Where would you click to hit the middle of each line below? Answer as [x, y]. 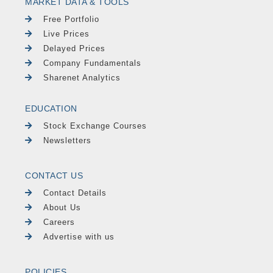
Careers [59, 222]
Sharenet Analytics [82, 77]
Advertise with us [79, 237]
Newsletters [68, 140]
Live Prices [67, 34]
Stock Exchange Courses [95, 126]
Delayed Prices [75, 48]
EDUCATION [51, 108]
